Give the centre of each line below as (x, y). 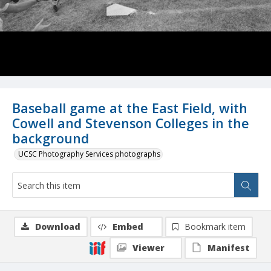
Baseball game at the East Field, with (130, 108)
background (51, 139)
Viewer (149, 248)
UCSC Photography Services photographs (89, 154)
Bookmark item (215, 227)
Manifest (229, 248)
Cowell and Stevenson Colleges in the (131, 123)
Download (58, 227)
